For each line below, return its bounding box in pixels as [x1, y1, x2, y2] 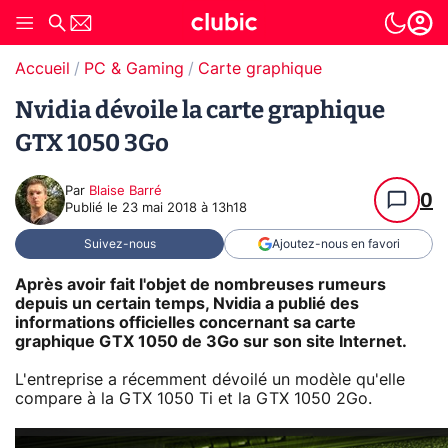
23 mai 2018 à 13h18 [122, 202, 247, 215]
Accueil [15, 61, 70, 77]
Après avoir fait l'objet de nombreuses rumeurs [15, 276, 386, 293]
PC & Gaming [84, 61, 184, 77]
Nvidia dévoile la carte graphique [15, 96, 385, 124]
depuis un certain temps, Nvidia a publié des [15, 295, 359, 312]
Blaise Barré [89, 185, 162, 198]
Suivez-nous [83, 238, 156, 250]
